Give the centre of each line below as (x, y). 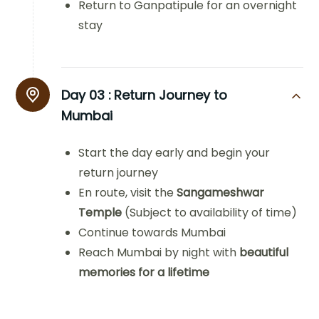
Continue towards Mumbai (152, 232)
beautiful (264, 252)
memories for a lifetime (144, 272)
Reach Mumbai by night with (159, 252)
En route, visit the (128, 192)
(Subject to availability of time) (210, 212)
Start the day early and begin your (174, 152)
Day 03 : (87, 95)
